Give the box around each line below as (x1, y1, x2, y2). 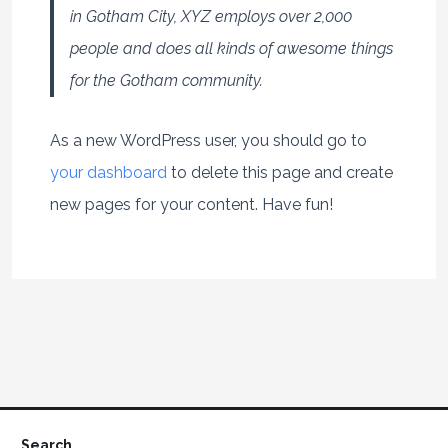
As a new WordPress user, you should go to (49, 130, 367, 150)
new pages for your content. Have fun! (49, 194, 333, 214)
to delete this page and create (166, 162, 393, 182)
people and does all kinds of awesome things (69, 38, 393, 58)
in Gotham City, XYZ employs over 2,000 (69, 6, 352, 26)
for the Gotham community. (69, 70, 263, 90)
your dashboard (49, 162, 167, 182)
